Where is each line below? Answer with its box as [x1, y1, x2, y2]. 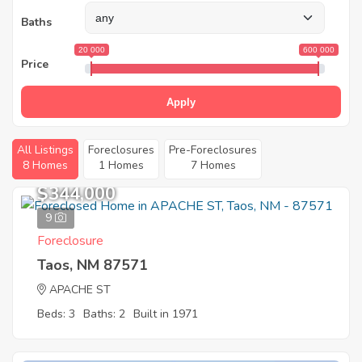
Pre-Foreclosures [169, 142, 257, 158]
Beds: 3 [37, 306, 75, 322]
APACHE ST [49, 282, 111, 297]
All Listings [17, 142, 74, 158]
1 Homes [99, 158, 144, 173]
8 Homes [23, 158, 68, 173]
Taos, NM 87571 [37, 255, 148, 275]
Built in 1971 [133, 306, 198, 322]
